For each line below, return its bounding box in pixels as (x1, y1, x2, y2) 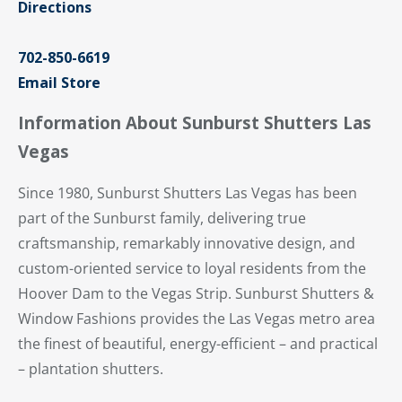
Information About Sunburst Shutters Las (18, 110, 371, 134)
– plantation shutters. (18, 358, 163, 379)
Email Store (18, 72, 100, 92)
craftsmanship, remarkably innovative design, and (18, 232, 355, 253)
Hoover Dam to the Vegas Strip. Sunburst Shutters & (18, 283, 374, 303)
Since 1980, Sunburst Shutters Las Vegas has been (18, 182, 357, 203)
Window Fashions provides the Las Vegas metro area (18, 308, 375, 328)
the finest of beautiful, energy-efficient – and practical (18, 333, 378, 354)
